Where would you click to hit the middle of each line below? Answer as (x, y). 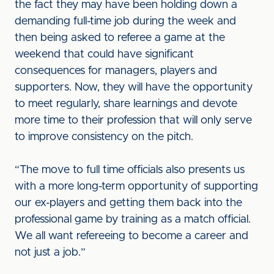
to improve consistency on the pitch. (104, 137)
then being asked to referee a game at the (120, 38)
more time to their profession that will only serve (133, 120)
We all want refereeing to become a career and (131, 236)
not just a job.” (50, 253)
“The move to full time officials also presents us (130, 170)
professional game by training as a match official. (133, 220)
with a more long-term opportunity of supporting (136, 187)
